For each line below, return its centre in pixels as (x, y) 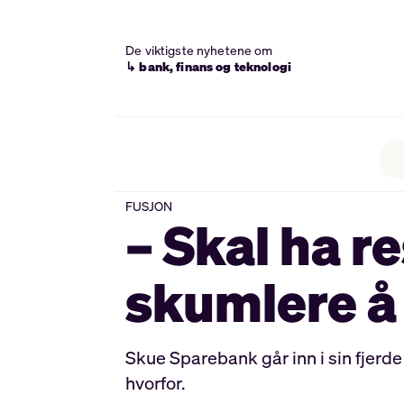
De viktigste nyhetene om (199, 50)
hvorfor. (156, 382)
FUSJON (149, 206)
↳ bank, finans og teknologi (208, 66)
